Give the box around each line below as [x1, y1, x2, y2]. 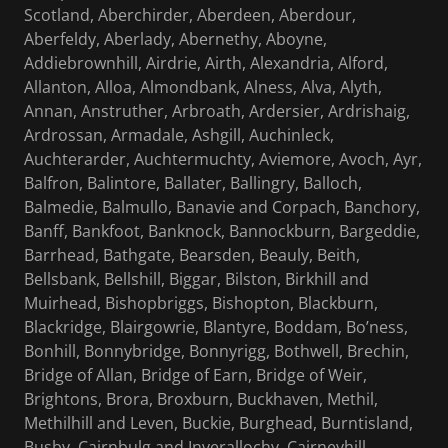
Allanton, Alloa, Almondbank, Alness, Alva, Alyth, [24, 76, 382, 99]
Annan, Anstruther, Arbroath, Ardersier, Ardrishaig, [24, 100, 410, 123]
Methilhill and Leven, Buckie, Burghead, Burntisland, [24, 412, 413, 435]
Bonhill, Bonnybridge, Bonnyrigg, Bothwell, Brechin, [24, 340, 409, 363]
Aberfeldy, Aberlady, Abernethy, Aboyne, [24, 28, 327, 51]
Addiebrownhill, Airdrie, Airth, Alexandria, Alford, [24, 52, 388, 75]
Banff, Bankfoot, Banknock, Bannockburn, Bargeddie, [24, 220, 420, 243]
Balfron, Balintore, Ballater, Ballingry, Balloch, [24, 172, 362, 195]
